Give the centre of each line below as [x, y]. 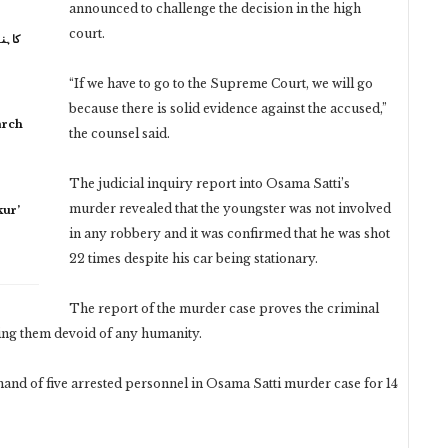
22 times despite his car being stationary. [193, 258]
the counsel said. [119, 133]
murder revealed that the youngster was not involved [230, 208]
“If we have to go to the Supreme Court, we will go [221, 83]
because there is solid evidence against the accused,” [228, 108]
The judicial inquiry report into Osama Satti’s [209, 183]
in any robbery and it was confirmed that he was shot [229, 233]
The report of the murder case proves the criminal [224, 308]
